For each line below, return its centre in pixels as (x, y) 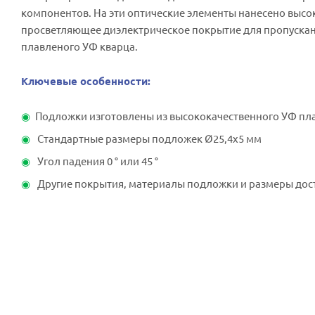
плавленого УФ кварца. (79, 46)
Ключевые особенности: (86, 81)
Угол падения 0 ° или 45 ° (97, 161)
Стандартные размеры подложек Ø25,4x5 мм (148, 139)
